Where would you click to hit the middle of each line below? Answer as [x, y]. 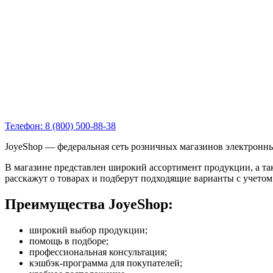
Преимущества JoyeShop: [89, 204]
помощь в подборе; [69, 241]
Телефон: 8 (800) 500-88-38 [60, 126]
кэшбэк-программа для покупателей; [106, 263]
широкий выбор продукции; [88, 230]
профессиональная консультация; [98, 252]
